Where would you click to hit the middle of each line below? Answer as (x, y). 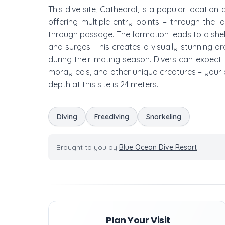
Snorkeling (164, 117)
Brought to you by (88, 147)
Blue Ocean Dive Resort (158, 147)
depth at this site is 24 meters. (103, 84)
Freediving (112, 117)
